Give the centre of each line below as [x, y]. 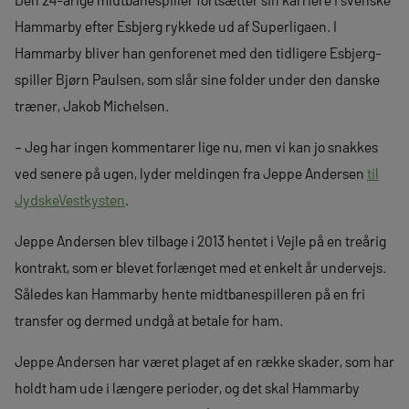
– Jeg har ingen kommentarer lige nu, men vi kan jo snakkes [196, 146]
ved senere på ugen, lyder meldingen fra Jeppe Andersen [191, 173]
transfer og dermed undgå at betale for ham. [149, 320]
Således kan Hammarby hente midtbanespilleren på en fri [190, 293]
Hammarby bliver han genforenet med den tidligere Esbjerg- [198, 52]
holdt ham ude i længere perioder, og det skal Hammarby [187, 387]
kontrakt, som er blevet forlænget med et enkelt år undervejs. [200, 267]
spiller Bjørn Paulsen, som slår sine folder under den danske [197, 79]
